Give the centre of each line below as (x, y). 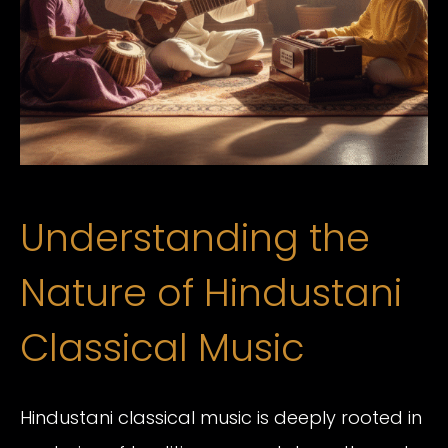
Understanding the (195, 237)
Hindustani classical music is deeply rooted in (221, 418)
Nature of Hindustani (211, 292)
